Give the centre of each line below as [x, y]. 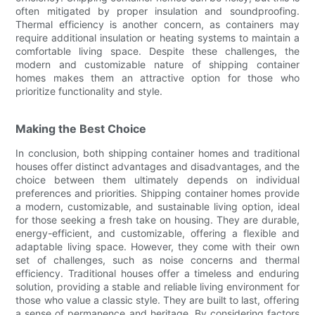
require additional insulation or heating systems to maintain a [157, 37]
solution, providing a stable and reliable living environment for [157, 286]
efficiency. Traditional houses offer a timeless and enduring [157, 273]
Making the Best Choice [81, 128]
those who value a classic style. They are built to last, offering [157, 300]
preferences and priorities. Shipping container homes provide [157, 193]
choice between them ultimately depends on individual [157, 179]
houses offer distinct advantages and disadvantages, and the [157, 166]
